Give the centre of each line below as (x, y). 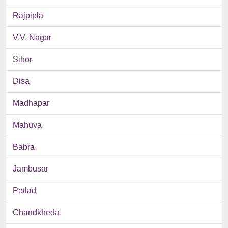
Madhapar (31, 103)
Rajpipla (28, 16)
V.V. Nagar (32, 38)
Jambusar (31, 169)
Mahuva (27, 125)
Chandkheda (36, 213)
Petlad (24, 191)
